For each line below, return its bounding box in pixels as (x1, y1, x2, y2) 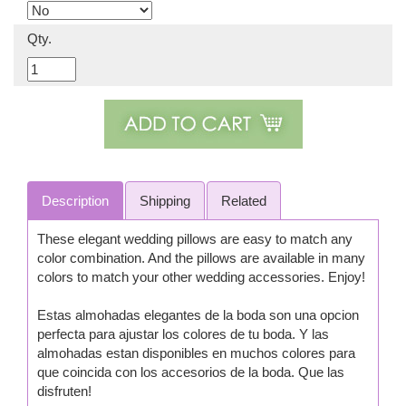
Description (42, 193, 109, 208)
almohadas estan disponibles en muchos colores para (37, 345, 355, 361)
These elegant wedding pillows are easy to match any (37, 231, 353, 246)
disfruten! (37, 383, 92, 399)
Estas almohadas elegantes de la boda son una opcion (37, 307, 359, 323)
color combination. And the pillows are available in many (37, 250, 365, 266)
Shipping (140, 193, 190, 208)
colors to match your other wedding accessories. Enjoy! (37, 269, 365, 285)
